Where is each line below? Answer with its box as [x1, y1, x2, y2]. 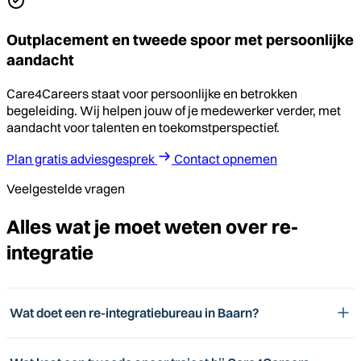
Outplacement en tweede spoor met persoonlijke [6, 30, 354, 49]
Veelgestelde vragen [6, 180, 125, 197]
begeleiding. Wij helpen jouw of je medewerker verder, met [6, 102, 341, 118]
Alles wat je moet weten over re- [6, 214, 298, 239]
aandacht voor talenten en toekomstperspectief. [6, 118, 280, 135]
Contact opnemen [174, 150, 277, 167]
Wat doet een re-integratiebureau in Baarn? [10, 304, 259, 321]
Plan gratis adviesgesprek [6, 150, 157, 167]
